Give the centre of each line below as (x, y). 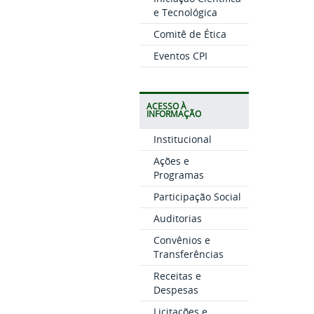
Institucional (182, 139)
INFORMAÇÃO (173, 114)
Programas (178, 175)
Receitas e (177, 276)
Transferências (188, 254)
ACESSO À (166, 106)
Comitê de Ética (190, 34)
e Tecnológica (185, 12)
